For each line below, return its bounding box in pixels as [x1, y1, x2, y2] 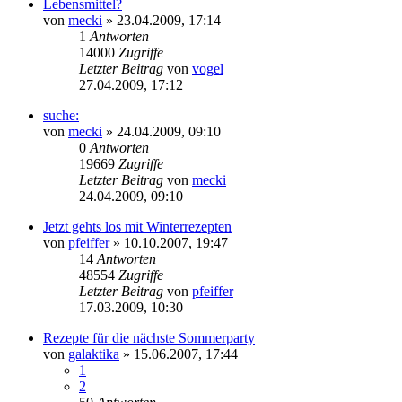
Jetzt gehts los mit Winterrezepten [43, 218, 232, 234]
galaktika [68, 345, 119, 362]
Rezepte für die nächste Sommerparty [43, 329, 255, 345]
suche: [43, 107, 79, 123]
